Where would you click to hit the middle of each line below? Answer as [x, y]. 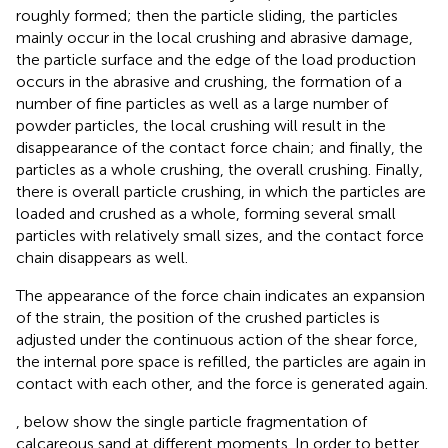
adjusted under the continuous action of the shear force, [217, 339]
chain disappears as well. [102, 257]
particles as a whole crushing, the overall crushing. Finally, [219, 169]
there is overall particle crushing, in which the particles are [221, 191]
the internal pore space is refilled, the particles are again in [221, 361]
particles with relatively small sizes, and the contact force [220, 235]
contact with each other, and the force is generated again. [222, 383]
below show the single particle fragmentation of [195, 421]
